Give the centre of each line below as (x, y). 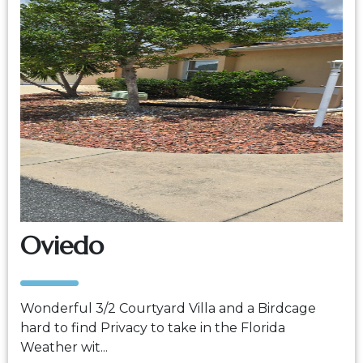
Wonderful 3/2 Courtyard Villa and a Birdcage (168, 308)
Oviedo (62, 246)
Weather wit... (64, 347)
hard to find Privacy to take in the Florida (153, 328)
